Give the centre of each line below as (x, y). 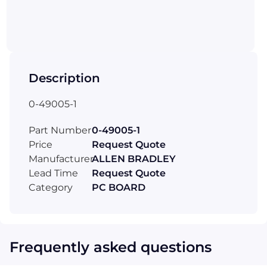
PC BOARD (119, 187)
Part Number (60, 130)
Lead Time (53, 173)
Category (51, 187)
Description (64, 78)
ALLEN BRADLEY (134, 159)
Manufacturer (61, 159)
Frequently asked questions (111, 247)
